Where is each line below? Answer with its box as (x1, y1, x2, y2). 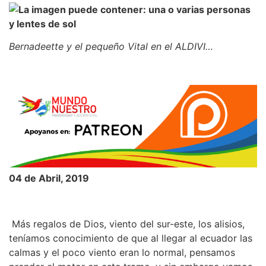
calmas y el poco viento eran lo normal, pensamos (9, 246, 235, 259)
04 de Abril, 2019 (9, 172, 89, 185)
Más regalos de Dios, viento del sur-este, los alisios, (9, 218, 245, 230)
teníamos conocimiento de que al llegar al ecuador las (9, 232, 252, 245)
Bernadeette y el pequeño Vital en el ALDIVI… (9, 40, 213, 53)
